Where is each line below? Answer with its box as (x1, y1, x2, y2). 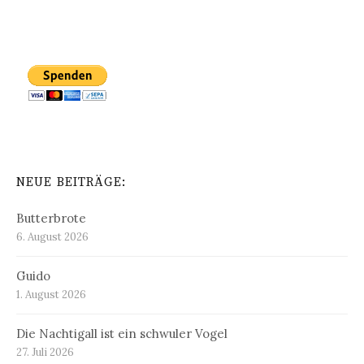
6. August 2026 (16, 229, 89, 244)
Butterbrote (16, 210, 86, 226)
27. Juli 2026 (16, 344, 74, 359)
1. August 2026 (16, 287, 86, 301)
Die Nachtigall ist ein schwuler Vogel (16, 325, 227, 341)
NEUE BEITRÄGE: (16, 174, 127, 190)
